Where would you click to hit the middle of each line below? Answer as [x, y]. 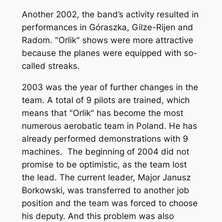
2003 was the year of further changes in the [110, 87]
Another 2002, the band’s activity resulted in [110, 14]
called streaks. [51, 66]
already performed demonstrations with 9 [105, 139]
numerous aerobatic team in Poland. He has [109, 126]
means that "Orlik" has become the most [102, 113]
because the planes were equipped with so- [109, 53]
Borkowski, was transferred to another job [105, 190]
